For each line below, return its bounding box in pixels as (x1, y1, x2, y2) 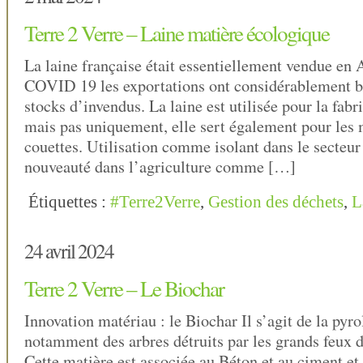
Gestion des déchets (208, 192, 344, 212)
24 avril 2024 (24, 237, 113, 265)
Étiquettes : (28, 192, 110, 212)
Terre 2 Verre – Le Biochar (24, 273, 224, 304)
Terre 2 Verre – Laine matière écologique (24, 18, 329, 49)
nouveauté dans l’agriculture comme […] (24, 156, 296, 178)
